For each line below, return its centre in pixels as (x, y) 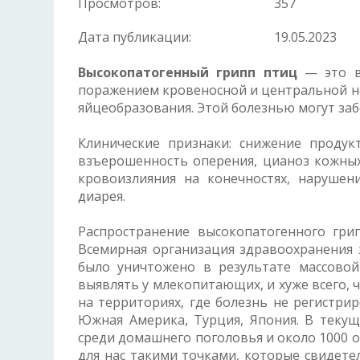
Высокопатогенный (147, 73)
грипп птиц (257, 73)
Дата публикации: (135, 37)
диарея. (102, 196)
